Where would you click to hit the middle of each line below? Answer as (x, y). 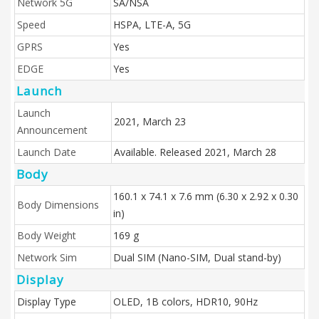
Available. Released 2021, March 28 (195, 152)
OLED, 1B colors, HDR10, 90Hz (185, 302)
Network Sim (47, 257)
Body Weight (47, 235)
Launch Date (47, 152)
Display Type (47, 302)
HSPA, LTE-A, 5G (152, 25)
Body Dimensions (58, 205)
